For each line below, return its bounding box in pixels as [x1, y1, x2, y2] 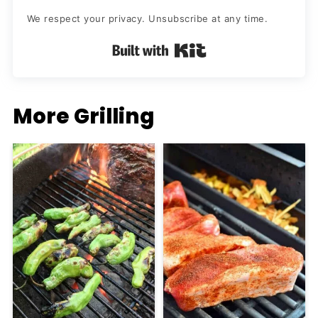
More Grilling [12, 102, 154, 131]
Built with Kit [206, 41, 285, 57]
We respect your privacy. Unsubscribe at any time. [26, 13, 268, 25]
